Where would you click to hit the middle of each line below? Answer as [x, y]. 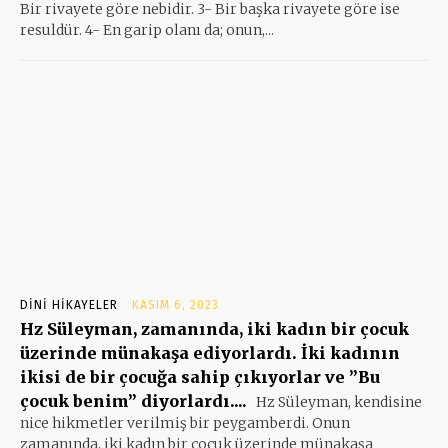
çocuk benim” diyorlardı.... [133, 400]
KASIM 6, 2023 [175, 304]
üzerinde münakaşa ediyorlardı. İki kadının [210, 352]
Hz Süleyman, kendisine [337, 401]
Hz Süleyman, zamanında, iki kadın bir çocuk [214, 328]
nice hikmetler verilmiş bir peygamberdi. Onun [185, 422]
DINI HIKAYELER [69, 304]
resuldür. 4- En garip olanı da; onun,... [147, 29]
